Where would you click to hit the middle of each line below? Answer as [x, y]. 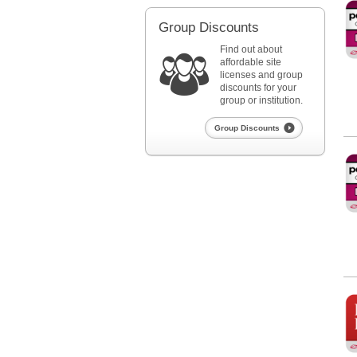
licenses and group [261, 75]
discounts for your [258, 88]
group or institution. [261, 100]
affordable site [251, 62]
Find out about [251, 49]
